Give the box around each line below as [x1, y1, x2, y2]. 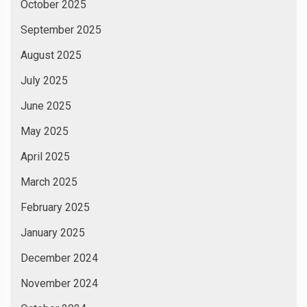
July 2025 [21, 73, 68, 87]
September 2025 [21, 23, 101, 36]
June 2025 [21, 99, 71, 112]
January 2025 [21, 225, 85, 239]
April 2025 [21, 149, 70, 163]
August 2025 [21, 48, 82, 62]
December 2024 [21, 251, 98, 265]
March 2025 [21, 175, 77, 188]
